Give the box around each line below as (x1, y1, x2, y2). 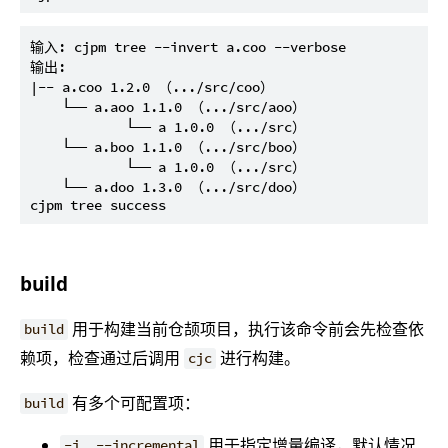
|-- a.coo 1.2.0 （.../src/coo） (30, 78, 274, 97)
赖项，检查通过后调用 (20, 346, 184, 369)
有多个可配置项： (68, 391, 201, 414)
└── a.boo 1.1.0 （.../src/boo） (30, 138, 306, 157)
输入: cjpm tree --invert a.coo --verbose (30, 38, 346, 57)
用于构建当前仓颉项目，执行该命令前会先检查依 (68, 317, 425, 340)
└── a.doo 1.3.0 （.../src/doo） (30, 178, 306, 197)
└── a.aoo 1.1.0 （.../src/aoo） (30, 98, 306, 117)
